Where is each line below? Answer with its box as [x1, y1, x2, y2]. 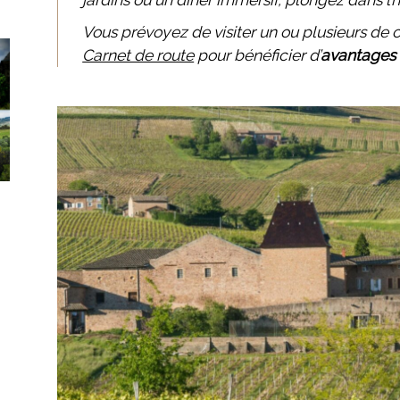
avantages [321, 45, 396, 64]
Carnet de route [82, 45, 195, 64]
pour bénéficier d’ [194, 45, 321, 64]
